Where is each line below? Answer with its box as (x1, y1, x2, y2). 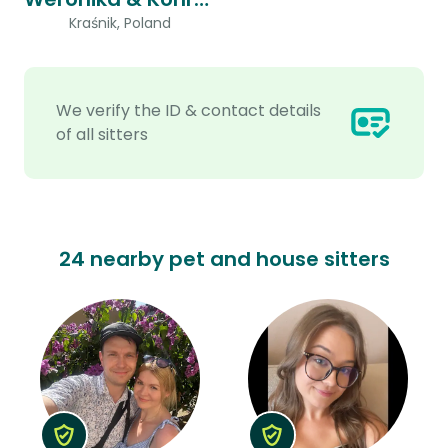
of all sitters (56, 122, 148, 146)
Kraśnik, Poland (69, 12, 171, 33)
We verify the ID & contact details (56, 98, 321, 122)
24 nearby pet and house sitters (58, 244, 390, 273)
